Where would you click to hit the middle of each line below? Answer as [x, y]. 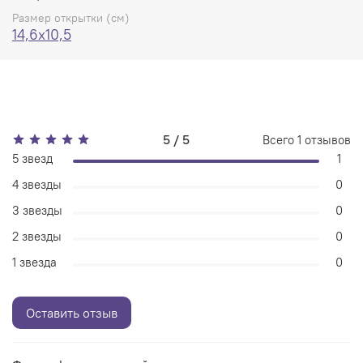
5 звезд [32, 158]
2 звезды [37, 236]
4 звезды [37, 184]
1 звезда [34, 262]
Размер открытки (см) [71, 18]
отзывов [326, 139]
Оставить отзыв [72, 312]
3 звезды [37, 210]
